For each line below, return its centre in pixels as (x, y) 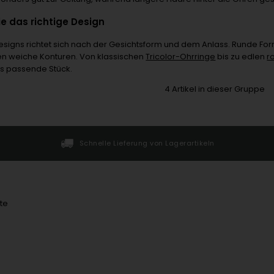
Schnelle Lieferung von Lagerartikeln (147, 143)
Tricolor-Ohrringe (181, 56)
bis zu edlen (241, 56)
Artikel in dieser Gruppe (218, 89)
